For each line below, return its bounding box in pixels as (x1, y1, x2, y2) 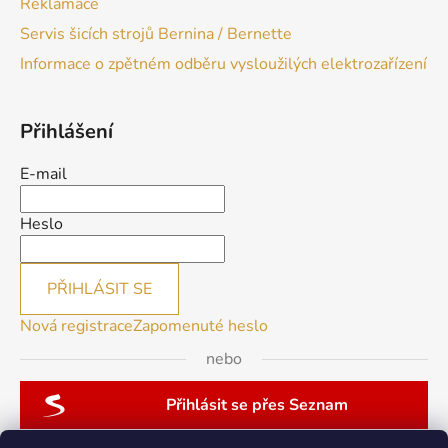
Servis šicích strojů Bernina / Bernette (20, 23, 292, 46)
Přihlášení (20, 118, 113, 146)
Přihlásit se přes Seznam (166, 394, 348, 417)
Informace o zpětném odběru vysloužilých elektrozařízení (20, 53, 427, 76)
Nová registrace (20, 315, 133, 338)
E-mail (20, 163, 67, 186)
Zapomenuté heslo (133, 315, 268, 338)
